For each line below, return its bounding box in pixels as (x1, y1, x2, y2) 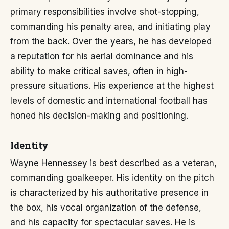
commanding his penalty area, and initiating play (10, 21, 211, 32)
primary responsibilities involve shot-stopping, (10, 7, 199, 17)
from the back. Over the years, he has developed (10, 36, 212, 47)
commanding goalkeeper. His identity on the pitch (10, 173, 214, 183)
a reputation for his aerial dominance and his (10, 51, 193, 61)
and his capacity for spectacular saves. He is (10, 217, 195, 227)
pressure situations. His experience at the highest (10, 81, 214, 91)
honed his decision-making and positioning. (10, 110, 188, 121)
